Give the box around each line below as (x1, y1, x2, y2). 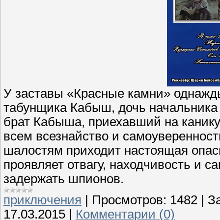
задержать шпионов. (3, 172, 124, 186)
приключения (3, 193, 82, 207)
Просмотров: (92, 193, 166, 207)
